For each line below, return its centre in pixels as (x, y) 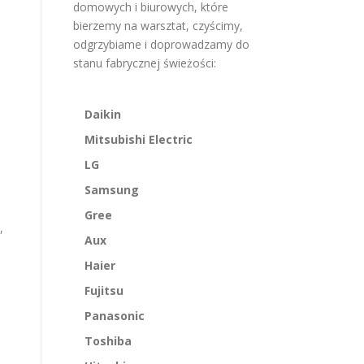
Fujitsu (104, 291)
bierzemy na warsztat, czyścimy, (158, 26)
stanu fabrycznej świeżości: (145, 63)
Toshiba (108, 341)
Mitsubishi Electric (139, 140)
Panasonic (115, 316)
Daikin (103, 115)
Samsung (112, 190)
